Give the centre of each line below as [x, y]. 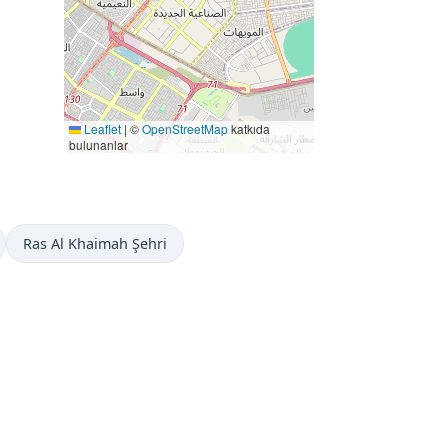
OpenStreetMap [185, 128]
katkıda [249, 128]
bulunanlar [98, 144]
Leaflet [101, 128]
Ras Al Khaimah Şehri [95, 243]
